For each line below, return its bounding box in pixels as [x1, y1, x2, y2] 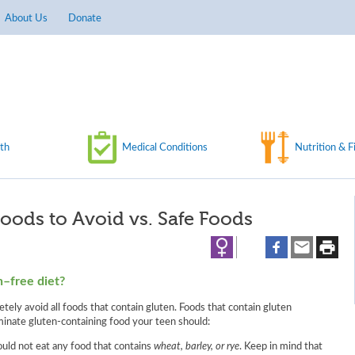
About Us [4, 13, 48, 24]
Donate [68, 13, 102, 24]
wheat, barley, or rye [153, 341, 239, 353]
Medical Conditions [121, 141, 208, 153]
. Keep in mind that [239, 341, 323, 353]
